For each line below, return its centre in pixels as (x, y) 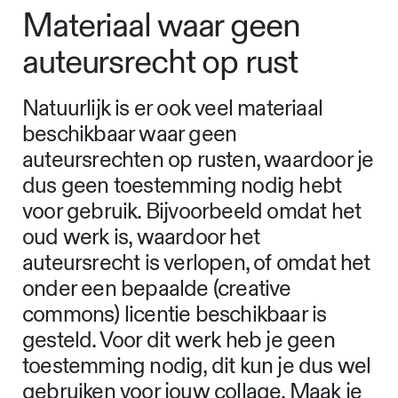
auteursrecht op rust (160, 62)
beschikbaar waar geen (130, 135)
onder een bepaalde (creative (157, 290)
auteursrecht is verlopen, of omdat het (196, 264)
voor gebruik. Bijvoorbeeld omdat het (192, 212)
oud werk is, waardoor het (141, 238)
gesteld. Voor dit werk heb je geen (179, 341)
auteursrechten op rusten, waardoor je (198, 161)
